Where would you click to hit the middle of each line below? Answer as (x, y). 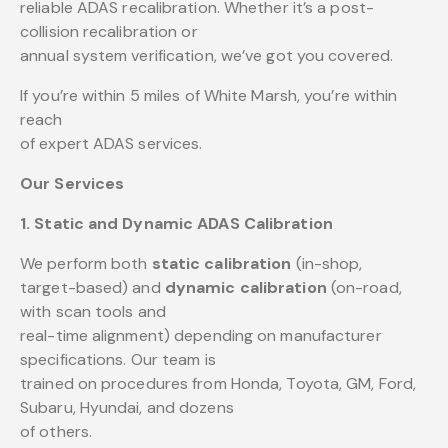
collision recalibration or (109, 32)
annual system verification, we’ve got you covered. (206, 56)
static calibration (221, 264)
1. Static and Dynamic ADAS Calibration (176, 224)
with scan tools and (93, 312)
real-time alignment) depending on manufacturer (201, 336)
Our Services (72, 184)
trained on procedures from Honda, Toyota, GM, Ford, (218, 384)
